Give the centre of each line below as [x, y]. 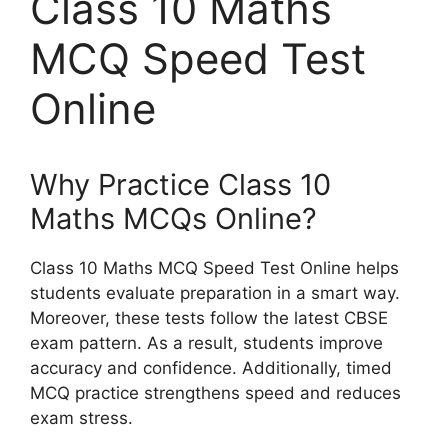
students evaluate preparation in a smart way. [215, 292]
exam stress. [81, 417]
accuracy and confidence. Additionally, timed [211, 367]
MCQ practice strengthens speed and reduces [215, 392]
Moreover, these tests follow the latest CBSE [209, 317]
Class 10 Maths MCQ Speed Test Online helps [214, 267]
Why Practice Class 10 [180, 184]
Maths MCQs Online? [173, 218]
